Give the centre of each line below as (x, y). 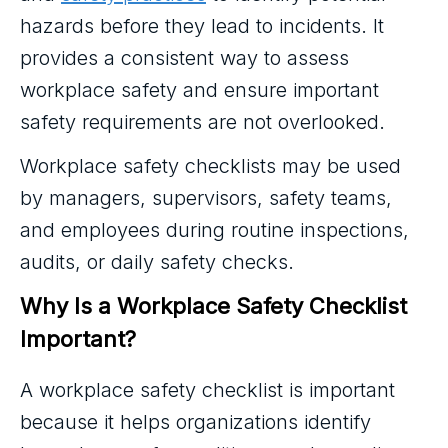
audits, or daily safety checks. (157, 262)
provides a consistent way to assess (184, 58)
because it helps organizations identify (195, 422)
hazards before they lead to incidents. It (202, 26)
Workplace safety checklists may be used (210, 166)
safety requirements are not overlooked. (202, 122)
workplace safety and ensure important (199, 90)
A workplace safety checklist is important (207, 390)
